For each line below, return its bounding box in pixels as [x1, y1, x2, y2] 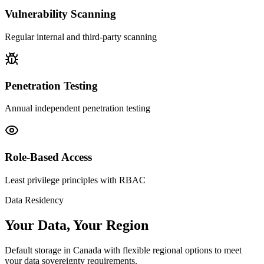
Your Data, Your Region [5, 217, 148, 233]
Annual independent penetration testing [5, 103, 150, 114]
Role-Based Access [5, 151, 92, 164]
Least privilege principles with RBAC [5, 174, 146, 185]
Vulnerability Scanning [5, 8, 116, 21]
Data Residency [5, 194, 64, 205]
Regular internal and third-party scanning [5, 31, 157, 42]
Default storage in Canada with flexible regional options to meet [5, 245, 242, 255]
